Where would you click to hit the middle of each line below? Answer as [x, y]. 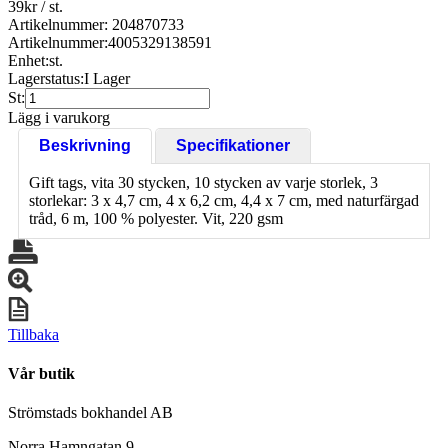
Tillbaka [33, 334]
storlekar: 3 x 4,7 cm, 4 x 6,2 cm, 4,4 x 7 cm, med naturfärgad [224, 200]
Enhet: [28, 60]
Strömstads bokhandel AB [90, 413]
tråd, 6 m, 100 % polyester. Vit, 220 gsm [156, 218]
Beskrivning [85, 145]
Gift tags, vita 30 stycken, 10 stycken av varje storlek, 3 [203, 182]
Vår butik [41, 374]
